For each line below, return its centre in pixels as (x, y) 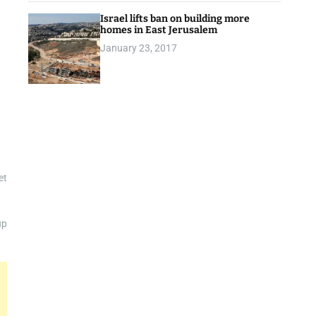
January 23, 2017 (139, 48)
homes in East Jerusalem (159, 30)
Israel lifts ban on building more (175, 18)
